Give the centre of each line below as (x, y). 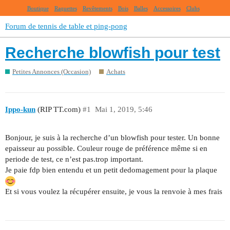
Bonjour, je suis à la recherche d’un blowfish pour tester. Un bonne (112, 137)
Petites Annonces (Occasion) (52, 71)
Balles (141, 8)
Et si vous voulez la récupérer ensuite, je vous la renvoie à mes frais (114, 192)
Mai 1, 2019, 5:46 (123, 110)
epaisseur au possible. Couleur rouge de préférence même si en (106, 148)
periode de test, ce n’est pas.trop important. (74, 159)
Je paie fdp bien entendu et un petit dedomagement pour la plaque (111, 170)
